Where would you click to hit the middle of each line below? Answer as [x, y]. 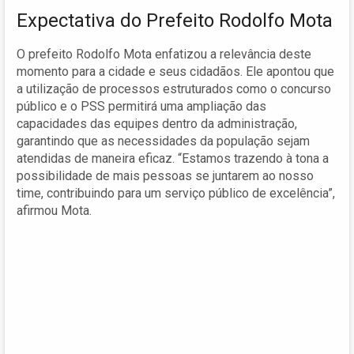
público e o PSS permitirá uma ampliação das [141, 106]
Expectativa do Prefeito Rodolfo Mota [175, 20]
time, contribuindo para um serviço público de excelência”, [176, 193]
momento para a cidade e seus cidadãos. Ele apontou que [175, 71]
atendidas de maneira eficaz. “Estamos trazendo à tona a [173, 158]
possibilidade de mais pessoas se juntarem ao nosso [165, 175]
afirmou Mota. [54, 210]
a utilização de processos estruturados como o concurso [174, 88]
